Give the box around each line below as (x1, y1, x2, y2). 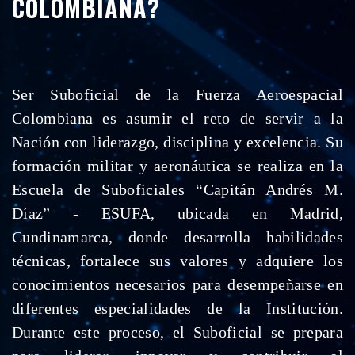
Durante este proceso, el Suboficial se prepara (12, 323, 343, 341)
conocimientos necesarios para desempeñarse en (12, 276, 343, 293)
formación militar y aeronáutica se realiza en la (12, 157, 343, 174)
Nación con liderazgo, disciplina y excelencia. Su (12, 133, 343, 151)
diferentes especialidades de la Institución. (12, 300, 343, 317)
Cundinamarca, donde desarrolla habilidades (12, 228, 343, 246)
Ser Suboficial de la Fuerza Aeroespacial (12, 86, 343, 103)
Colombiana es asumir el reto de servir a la (12, 109, 343, 127)
